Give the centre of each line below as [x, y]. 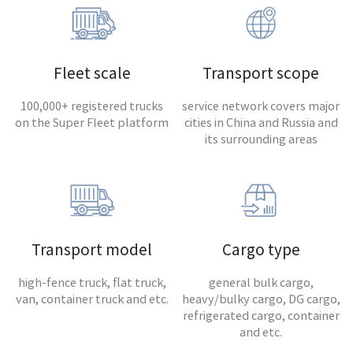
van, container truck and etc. [92, 299]
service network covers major [261, 106]
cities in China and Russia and [261, 123]
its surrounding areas [261, 139]
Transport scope [261, 72]
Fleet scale [92, 72]
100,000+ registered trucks [92, 106]
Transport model [92, 249]
